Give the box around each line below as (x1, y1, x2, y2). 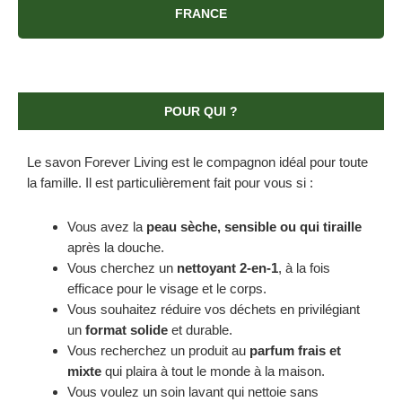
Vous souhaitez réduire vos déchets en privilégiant (67, 301, 360, 318)
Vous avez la (67, 219, 146, 235)
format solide (85, 322, 168, 338)
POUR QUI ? (164, 103, 238, 118)
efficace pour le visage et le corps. (67, 281, 267, 297)
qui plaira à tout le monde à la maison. (101, 363, 325, 380)
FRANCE (175, 5, 227, 21)
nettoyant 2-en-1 (177, 260, 278, 276)
